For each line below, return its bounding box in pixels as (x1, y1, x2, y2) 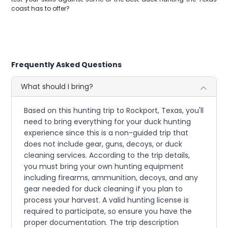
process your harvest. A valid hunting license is (24, 195, 189, 205)
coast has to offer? (11, 4, 70, 13)
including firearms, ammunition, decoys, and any (24, 173, 198, 183)
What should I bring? (21, 81, 94, 92)
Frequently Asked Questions (11, 60, 122, 70)
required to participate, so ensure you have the (24, 206, 192, 216)
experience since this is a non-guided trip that (24, 128, 189, 138)
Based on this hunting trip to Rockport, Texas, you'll (24, 105, 204, 116)
